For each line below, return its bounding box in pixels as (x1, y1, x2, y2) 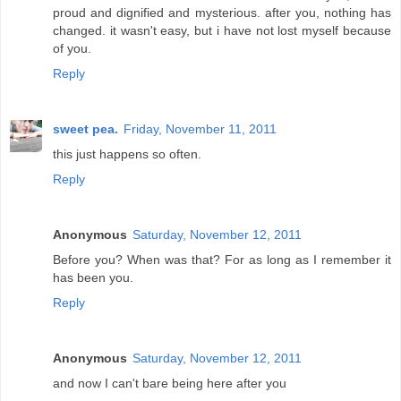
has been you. (53, 270, 133, 286)
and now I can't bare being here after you (53, 376, 286, 391)
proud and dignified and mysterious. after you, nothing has (53, 5, 391, 21)
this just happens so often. (53, 147, 201, 162)
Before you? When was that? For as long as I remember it (53, 252, 391, 268)
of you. (53, 41, 91, 56)
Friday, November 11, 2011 (124, 122, 277, 137)
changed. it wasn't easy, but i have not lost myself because (53, 23, 391, 38)
